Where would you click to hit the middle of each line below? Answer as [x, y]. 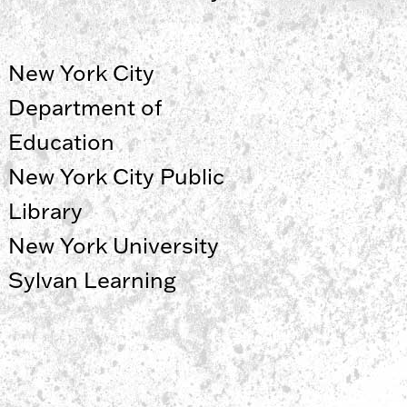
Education [62, 141]
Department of [85, 107]
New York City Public [117, 176]
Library [46, 210]
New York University [114, 245]
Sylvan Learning [93, 279]
